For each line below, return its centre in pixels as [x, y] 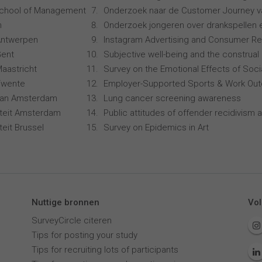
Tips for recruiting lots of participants [105, 250]
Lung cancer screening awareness [172, 98]
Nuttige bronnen [65, 202]
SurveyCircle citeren [71, 220]
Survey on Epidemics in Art [156, 127]
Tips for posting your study [84, 235]
